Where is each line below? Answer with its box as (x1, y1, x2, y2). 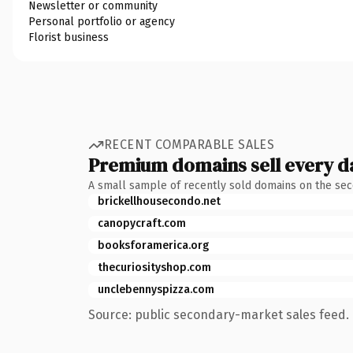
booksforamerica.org (98, 238, 209, 252)
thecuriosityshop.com (98, 260, 211, 274)
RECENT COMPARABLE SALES (104, 137, 275, 152)
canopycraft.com (98, 216, 186, 230)
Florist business (28, 30, 109, 44)
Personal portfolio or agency (28, 14, 175, 28)
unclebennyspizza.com (98, 282, 214, 296)
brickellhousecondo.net (98, 194, 221, 208)
